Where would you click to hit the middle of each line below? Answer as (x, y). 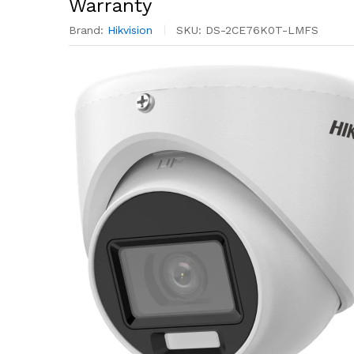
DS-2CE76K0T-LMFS (262, 30)
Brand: (88, 30)
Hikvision (130, 30)
